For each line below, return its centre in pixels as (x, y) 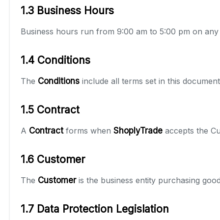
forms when (88, 130)
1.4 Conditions (55, 60)
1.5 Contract (50, 110)
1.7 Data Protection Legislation (95, 209)
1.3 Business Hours (67, 10)
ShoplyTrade (138, 130)
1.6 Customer (53, 159)
